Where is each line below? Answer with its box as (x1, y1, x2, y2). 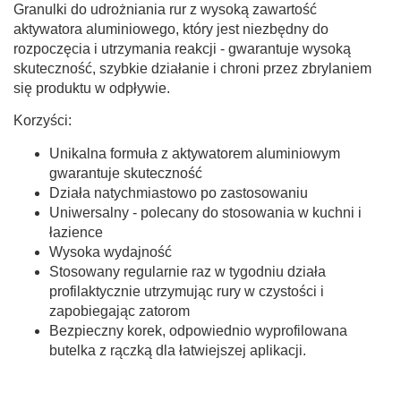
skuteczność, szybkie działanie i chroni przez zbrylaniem (13, 60, 371, 76)
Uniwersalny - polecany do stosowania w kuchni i (49, 204, 362, 220)
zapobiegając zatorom (49, 303, 190, 319)
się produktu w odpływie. (13, 80, 170, 96)
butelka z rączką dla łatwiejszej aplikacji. (49, 342, 306, 358)
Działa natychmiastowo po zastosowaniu (49, 184, 308, 200)
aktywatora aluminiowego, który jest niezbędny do (13, 21, 328, 37)
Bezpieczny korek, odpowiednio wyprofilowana (49, 322, 347, 338)
